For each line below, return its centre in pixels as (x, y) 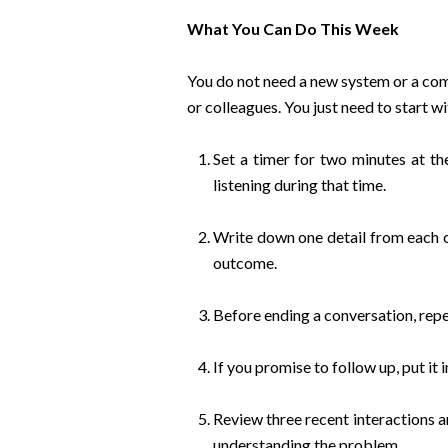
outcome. (244, 262)
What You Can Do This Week (292, 28)
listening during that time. (299, 184)
